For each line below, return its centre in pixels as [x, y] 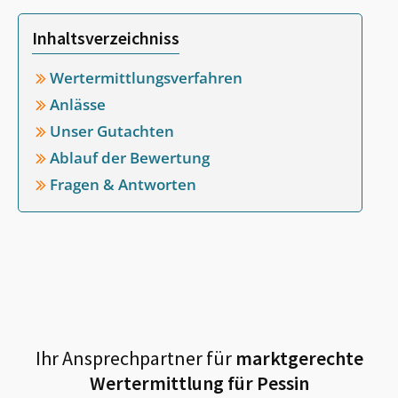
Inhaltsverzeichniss [106, 38]
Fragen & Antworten [123, 184]
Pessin [283, 383]
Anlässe [78, 104]
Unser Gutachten [112, 131]
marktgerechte [297, 358]
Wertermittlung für [173, 383]
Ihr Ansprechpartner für [133, 358]
